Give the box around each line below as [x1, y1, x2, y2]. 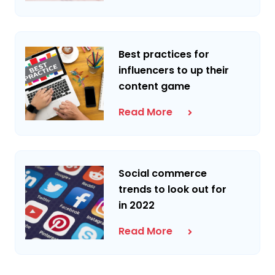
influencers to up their [118, 63, 230, 77]
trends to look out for [118, 182, 227, 196]
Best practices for [118, 47, 210, 61]
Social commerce [118, 166, 207, 180]
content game [118, 79, 191, 93]
